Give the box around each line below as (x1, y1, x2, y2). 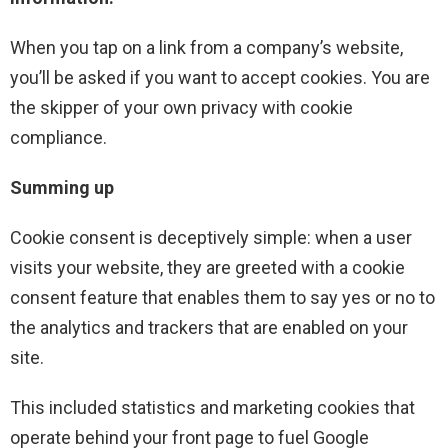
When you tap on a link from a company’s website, (10, 36, 403, 58)
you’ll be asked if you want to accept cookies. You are (10, 66, 430, 88)
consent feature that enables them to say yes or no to (10, 286, 435, 308)
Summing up (10, 176, 114, 198)
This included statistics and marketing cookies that (10, 396, 415, 418)
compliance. (10, 126, 107, 148)
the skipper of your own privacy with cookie (10, 96, 353, 118)
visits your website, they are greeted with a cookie (10, 256, 405, 278)
